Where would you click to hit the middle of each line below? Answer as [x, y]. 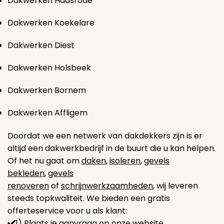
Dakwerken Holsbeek [49, 68]
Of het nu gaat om [44, 161]
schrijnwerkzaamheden [107, 186]
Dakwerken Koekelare [51, 23]
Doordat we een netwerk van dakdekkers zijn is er [105, 136]
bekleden [26, 173]
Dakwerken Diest [41, 45]
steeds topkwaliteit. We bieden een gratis [89, 198]
